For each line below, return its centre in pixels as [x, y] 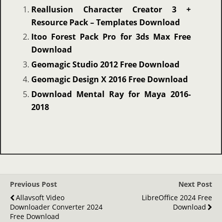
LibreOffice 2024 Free [177, 197]
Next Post [195, 184]
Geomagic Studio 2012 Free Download [105, 65]
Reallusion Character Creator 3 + [111, 9]
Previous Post [33, 184]
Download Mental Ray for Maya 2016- [111, 94]
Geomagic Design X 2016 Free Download [109, 80]
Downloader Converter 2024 [56, 207]
